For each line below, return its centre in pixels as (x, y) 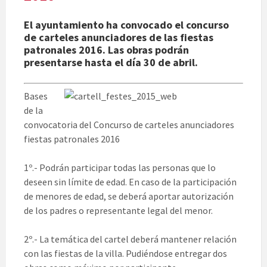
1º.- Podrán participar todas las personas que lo (120, 168)
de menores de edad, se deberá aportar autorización (129, 196)
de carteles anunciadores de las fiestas (119, 38)
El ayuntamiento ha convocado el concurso (126, 25)
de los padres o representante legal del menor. (118, 211)
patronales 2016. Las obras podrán (106, 50)
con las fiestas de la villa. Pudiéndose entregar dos (125, 254)
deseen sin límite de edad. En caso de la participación (130, 182)
